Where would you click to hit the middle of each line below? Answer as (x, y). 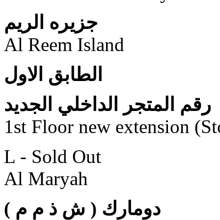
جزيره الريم (51, 22)
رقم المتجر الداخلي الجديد (108, 104)
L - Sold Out (53, 156)
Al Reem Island (64, 44)
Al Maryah (46, 178)
